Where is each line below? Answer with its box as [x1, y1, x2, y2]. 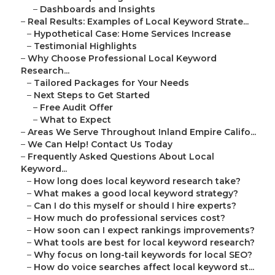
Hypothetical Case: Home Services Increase [34, 28, 231, 40]
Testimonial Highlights [34, 41, 137, 52]
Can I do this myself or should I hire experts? [34, 200, 236, 212]
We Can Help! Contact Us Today [28, 139, 172, 150]
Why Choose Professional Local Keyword [28, 53, 217, 64]
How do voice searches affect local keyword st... [34, 261, 254, 273]
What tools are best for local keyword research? [34, 237, 255, 249]
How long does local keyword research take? [34, 176, 241, 187]
